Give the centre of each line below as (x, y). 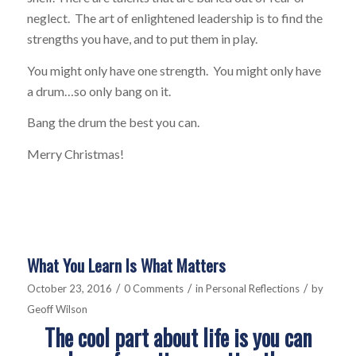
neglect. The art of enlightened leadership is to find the (174, 18)
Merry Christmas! (75, 153)
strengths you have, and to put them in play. (142, 39)
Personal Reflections (252, 289)
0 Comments (153, 289)
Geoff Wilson (57, 310)
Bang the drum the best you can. (113, 122)
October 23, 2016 (69, 289)
